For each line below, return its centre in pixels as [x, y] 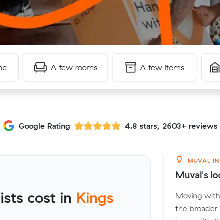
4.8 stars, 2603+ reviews [171, 125]
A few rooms [74, 67]
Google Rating [44, 125]
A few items [162, 67]
